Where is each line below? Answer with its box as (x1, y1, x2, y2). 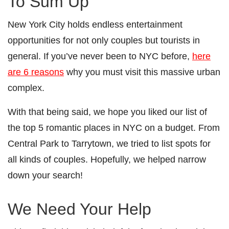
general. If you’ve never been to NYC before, (8, 50, 192, 61)
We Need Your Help (8, 199, 151, 218)
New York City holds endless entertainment (8, 18, 182, 30)
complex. (8, 82, 44, 93)
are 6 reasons (8, 66, 64, 77)
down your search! (8, 169, 83, 180)
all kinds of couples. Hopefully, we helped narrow (8, 153, 206, 165)
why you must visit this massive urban (64, 66, 220, 77)
